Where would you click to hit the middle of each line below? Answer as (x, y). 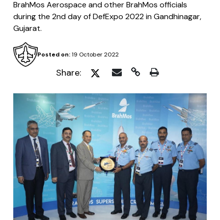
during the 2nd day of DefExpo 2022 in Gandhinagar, (107, 16)
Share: (69, 73)
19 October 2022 (94, 55)
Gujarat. (27, 28)
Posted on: (54, 55)
